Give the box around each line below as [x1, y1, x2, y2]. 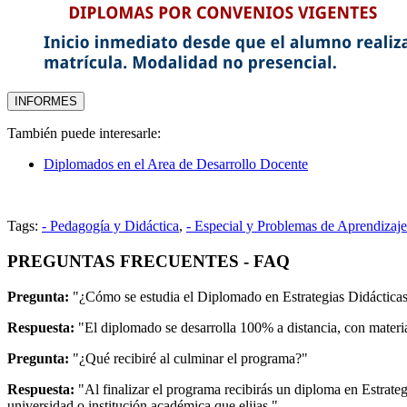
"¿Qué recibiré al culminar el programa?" [69, 350, 308, 366]
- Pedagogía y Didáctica [42, 218, 179, 234]
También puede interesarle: [7, 125, 161, 142]
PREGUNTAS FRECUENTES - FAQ [7, 251, 290, 271]
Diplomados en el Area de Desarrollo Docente [44, 156, 308, 173]
